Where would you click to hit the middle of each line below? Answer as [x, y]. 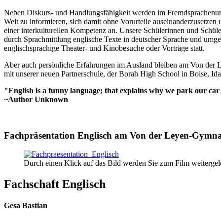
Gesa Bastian [26, 206]
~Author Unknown [37, 99]
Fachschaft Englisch [55, 184]
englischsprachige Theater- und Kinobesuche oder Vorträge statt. [105, 48]
